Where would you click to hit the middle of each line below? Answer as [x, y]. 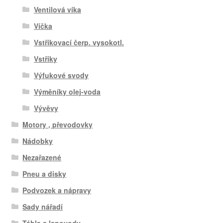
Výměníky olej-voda [67, 91]
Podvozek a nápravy [57, 190]
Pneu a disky [45, 173]
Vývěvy [46, 108]
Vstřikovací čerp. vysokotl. [79, 42]
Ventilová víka [57, 9]
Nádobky [38, 141]
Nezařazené [42, 157]
